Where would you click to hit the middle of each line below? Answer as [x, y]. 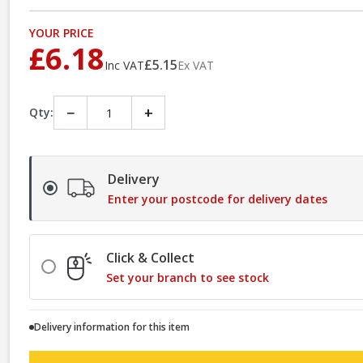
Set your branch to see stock [188, 277]
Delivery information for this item [112, 327]
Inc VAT [124, 65]
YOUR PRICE [62, 32]
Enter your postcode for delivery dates [218, 199]
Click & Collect [150, 257]
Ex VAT [196, 65]
